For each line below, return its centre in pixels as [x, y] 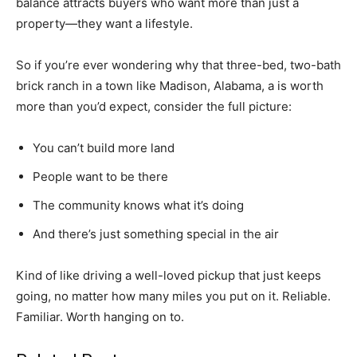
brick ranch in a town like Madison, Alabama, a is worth [170, 85]
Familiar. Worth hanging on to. [100, 316]
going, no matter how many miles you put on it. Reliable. [173, 296]
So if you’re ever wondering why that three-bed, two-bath [178, 65]
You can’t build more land [104, 147]
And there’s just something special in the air [156, 233]
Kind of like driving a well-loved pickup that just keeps [169, 275]
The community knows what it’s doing [138, 205]
